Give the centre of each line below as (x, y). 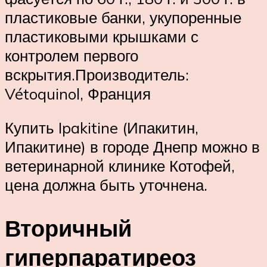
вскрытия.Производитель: (97, 74)
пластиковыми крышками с (102, 36)
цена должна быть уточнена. (106, 185)
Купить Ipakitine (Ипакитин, (102, 128)
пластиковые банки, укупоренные (123, 17)
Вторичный (68, 228)
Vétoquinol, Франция (78, 93)
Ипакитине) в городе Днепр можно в (132, 147)
